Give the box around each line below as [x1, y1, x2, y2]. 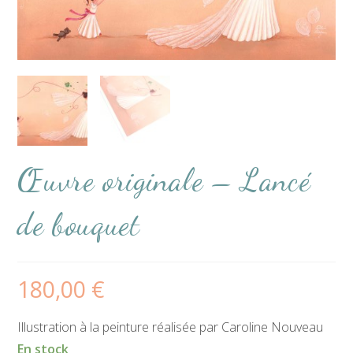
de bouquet [17, 204, 140, 243]
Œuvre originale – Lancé [17, 160, 311, 199]
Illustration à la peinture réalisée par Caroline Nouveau [17, 318, 324, 336]
